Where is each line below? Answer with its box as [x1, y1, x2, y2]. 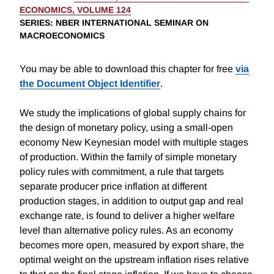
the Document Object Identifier [20, 78, 160, 89]
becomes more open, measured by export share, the [20, 240, 244, 251]
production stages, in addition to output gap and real [20, 196, 243, 207]
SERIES [20, 18, 50, 28]
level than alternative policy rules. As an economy [20, 225, 233, 236]
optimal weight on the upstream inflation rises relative [20, 254, 249, 265]
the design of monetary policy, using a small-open [20, 122, 233, 133]
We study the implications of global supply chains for [20, 108, 246, 119]
